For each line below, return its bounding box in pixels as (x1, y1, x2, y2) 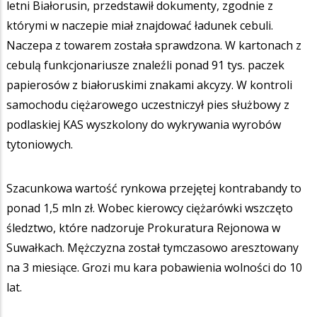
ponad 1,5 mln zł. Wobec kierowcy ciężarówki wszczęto (6, 200, 293, 216)
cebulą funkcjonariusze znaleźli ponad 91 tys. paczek (6, 57, 284, 73)
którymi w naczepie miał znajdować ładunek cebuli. (6, 17, 273, 33)
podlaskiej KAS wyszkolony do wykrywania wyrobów (6, 116, 281, 132)
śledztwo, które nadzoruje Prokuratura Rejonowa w (6, 219, 280, 236)
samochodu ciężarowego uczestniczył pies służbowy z (6, 96, 289, 113)
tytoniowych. (6, 136, 73, 152)
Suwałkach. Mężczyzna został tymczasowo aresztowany (6, 239, 299, 255)
